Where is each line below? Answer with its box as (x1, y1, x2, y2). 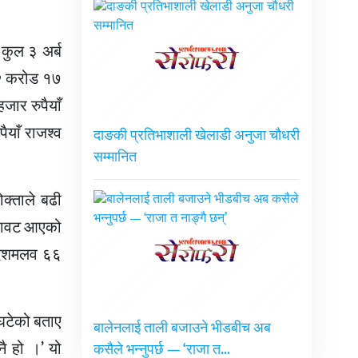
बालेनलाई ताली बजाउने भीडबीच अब (93, 316, 271, 341)
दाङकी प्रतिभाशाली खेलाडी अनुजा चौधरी (93, 124, 300, 149)
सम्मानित (93, 145, 137, 170)
